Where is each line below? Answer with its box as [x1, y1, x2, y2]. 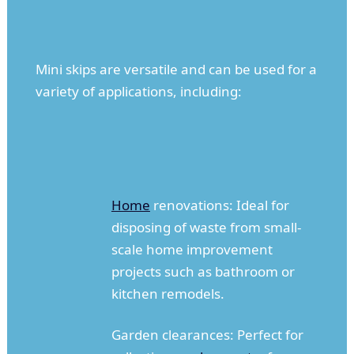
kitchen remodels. [111, 284, 224, 303]
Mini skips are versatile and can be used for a [35, 60, 317, 79]
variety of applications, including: [35, 82, 242, 101]
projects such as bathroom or [111, 262, 295, 281]
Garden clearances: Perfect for [111, 326, 303, 345]
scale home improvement [111, 240, 273, 259]
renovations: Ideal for [149, 196, 289, 215]
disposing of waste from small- [111, 218, 301, 237]
